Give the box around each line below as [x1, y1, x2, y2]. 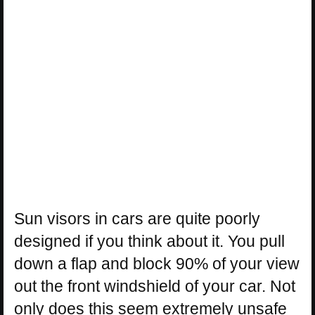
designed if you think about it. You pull [14, 231, 285, 250]
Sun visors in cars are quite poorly [14, 209, 260, 228]
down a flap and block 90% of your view [14, 254, 300, 273]
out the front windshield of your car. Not [14, 276, 295, 295]
